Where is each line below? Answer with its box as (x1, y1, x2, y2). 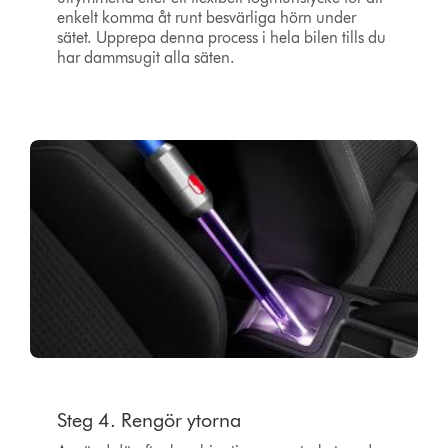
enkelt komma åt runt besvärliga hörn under (56, 8, 356, 28)
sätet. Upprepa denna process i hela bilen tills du (56, 28, 386, 48)
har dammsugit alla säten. (56, 48, 235, 68)
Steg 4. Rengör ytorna (56, 408, 241, 433)
